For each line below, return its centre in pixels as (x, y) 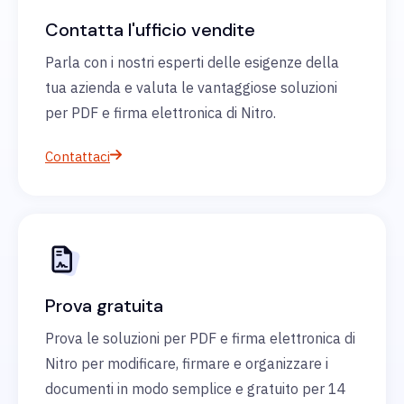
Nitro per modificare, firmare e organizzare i (187, 364)
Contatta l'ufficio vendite (150, 30)
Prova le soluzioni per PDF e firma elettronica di (200, 339)
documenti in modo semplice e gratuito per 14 (196, 389)
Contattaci (78, 157)
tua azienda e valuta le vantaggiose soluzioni (191, 88)
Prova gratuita (104, 306)
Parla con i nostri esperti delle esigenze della (192, 63)
